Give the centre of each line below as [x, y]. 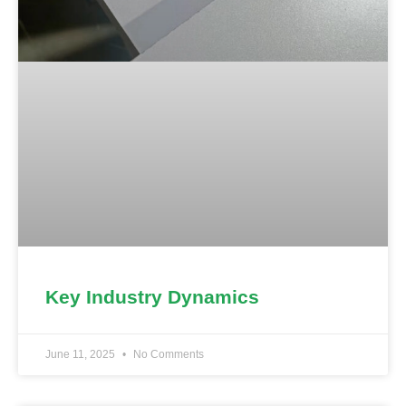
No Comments [167, 355]
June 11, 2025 [82, 355]
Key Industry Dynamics [152, 297]
